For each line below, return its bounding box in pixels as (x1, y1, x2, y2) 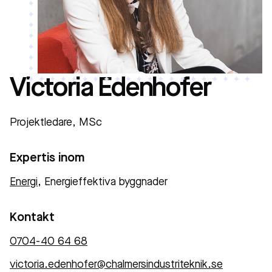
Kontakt (10, 212, 55, 224)
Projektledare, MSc (10, 117, 102, 128)
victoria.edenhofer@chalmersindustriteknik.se (10, 259, 223, 270)
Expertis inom (10, 152, 84, 165)
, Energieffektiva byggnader (38, 177, 168, 188)
